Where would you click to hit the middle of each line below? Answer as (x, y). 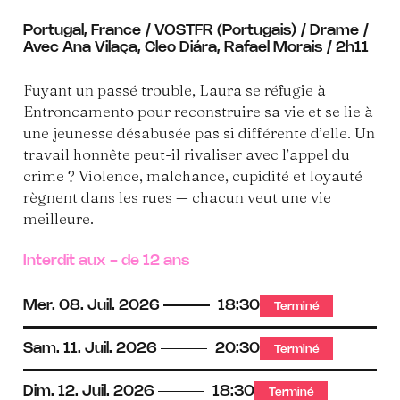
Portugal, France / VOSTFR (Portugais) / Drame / (196, 31)
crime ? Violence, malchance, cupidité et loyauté (193, 176)
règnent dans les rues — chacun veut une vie (178, 197)
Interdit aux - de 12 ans (107, 261)
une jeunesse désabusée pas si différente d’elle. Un (200, 133)
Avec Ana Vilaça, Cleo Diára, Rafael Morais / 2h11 (196, 48)
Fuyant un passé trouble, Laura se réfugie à (175, 90)
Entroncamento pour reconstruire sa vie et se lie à (199, 112)
